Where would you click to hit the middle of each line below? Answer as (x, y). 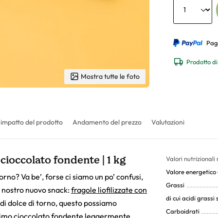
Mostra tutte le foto (110, 76)
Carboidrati (183, 211)
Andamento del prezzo (107, 122)
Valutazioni (168, 122)
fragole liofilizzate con (109, 190)
